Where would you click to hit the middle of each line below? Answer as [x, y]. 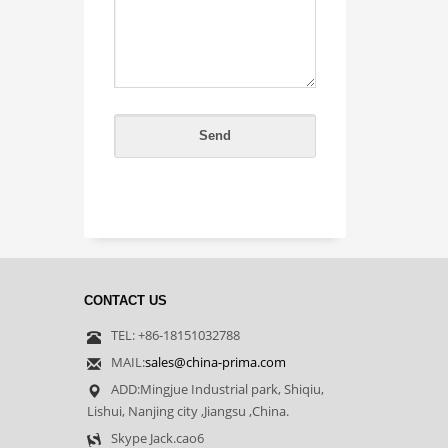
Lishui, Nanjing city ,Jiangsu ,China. [187, 411]
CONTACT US [125, 300]
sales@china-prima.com [215, 362]
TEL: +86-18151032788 [175, 335]
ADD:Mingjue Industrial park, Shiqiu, [217, 389]
